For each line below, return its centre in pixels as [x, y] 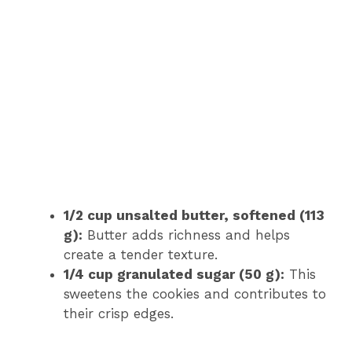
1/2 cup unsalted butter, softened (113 [194, 215]
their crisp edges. [119, 313]
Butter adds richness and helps [186, 235]
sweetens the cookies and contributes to [195, 293]
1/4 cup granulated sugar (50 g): [174, 274]
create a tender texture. [141, 254]
